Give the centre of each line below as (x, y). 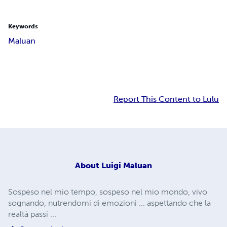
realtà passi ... (32, 214)
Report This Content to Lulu (166, 99)
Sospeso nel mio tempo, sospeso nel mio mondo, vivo (108, 192)
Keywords (23, 27)
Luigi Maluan (127, 165)
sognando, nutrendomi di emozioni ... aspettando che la (109, 203)
